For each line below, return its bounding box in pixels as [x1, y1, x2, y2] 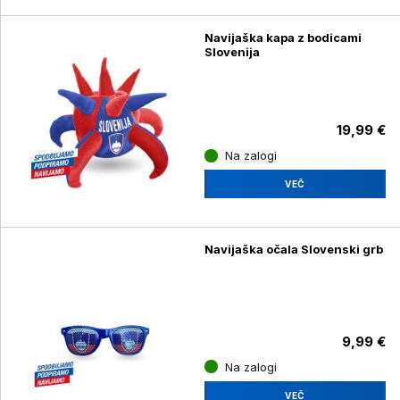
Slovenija [204, 45, 260, 60]
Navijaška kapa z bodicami [204, 30, 362, 46]
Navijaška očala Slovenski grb [204, 241, 383, 256]
